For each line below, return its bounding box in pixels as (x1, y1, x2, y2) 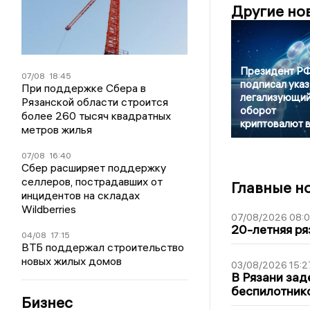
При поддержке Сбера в (21, 80, 147, 95)
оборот (239, 104, 276, 118)
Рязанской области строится (21, 94, 169, 109)
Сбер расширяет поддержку (21, 160, 167, 174)
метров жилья (21, 122, 93, 136)
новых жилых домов (21, 253, 122, 268)
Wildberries (21, 201, 77, 216)
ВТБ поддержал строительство (21, 239, 185, 254)
